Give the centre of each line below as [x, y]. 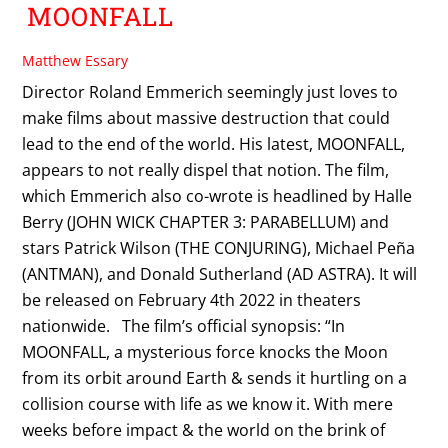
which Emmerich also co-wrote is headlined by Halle [217, 196]
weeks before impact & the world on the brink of [204, 430]
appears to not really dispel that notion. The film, [206, 170]
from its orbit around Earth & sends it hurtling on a [215, 378]
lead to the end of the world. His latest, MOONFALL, [214, 144]
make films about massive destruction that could [206, 118]
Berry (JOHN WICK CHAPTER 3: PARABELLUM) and [206, 222]
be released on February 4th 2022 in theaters [192, 300]
